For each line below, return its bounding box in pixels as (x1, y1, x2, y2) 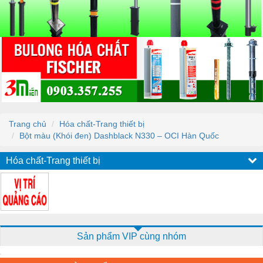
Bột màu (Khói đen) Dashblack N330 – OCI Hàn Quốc (19, 130, 219, 140)
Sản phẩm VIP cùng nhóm (77, 231, 186, 241)
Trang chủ (9, 119, 46, 129)
